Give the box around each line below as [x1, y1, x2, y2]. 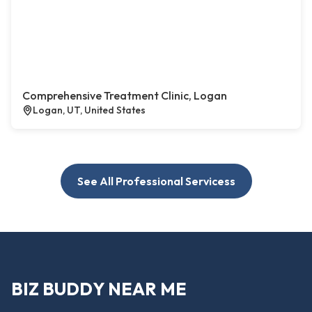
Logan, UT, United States [33, 104, 146, 117]
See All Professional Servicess [77, 174, 235, 189]
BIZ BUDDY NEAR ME [11, 277, 187, 300]
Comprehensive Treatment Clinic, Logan [22, 88, 227, 103]
